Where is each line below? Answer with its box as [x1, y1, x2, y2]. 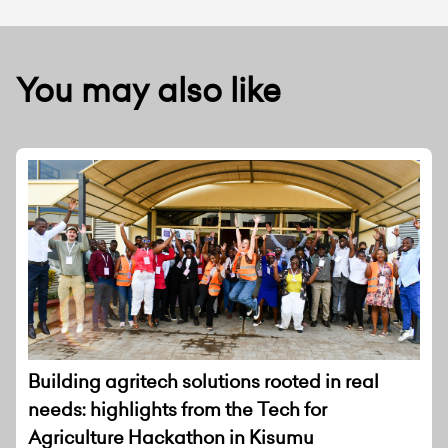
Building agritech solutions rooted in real [28, 368, 379, 394]
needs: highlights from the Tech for [28, 396, 327, 422]
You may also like [16, 67, 281, 112]
